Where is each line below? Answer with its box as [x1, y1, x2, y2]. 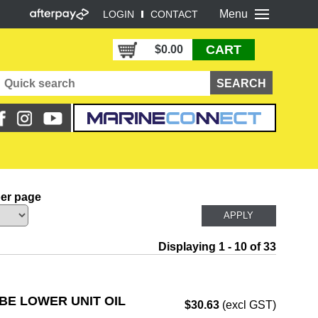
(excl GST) [219, 299, 276, 311]
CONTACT [150, 9, 198, 20]
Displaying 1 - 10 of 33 [158, 241, 276, 253]
